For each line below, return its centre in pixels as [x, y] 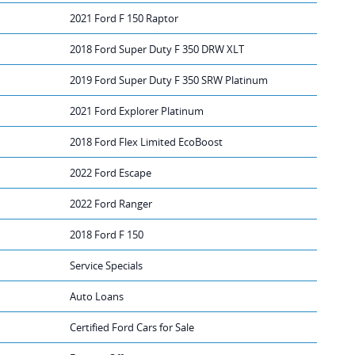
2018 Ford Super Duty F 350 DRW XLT [157, 49]
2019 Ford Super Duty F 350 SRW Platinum [169, 80]
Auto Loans [97, 296]
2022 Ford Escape [111, 172]
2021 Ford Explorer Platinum [137, 111]
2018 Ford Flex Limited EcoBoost [146, 141]
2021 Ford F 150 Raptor [124, 18]
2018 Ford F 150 [107, 234]
